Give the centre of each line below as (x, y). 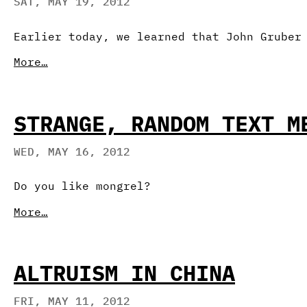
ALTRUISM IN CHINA (124, 273)
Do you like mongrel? (82, 186)
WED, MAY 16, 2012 (72, 151)
